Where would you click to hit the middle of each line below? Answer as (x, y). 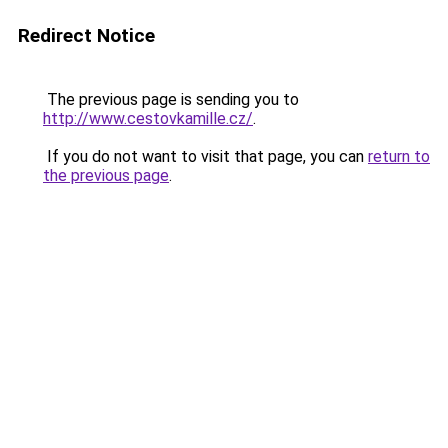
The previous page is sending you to (171, 99)
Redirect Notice (86, 35)
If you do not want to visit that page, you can (205, 156)
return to (399, 156)
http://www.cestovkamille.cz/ (148, 118)
